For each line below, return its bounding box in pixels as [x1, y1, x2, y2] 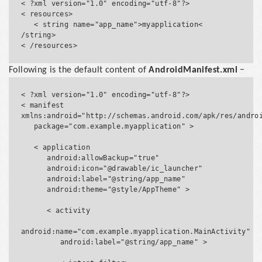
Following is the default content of [9, 65, 149, 75]
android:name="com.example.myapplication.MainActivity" [20, 227, 251, 236]
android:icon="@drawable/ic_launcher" [20, 164, 47, 173]
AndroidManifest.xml [149, 65, 238, 75]
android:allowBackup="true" [20, 153, 47, 162]
